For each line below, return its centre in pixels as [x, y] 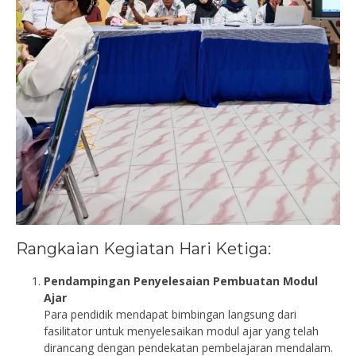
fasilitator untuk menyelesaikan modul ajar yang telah [181, 331]
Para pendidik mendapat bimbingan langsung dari [170, 314]
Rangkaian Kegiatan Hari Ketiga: [143, 248]
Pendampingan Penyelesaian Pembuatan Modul [181, 281]
